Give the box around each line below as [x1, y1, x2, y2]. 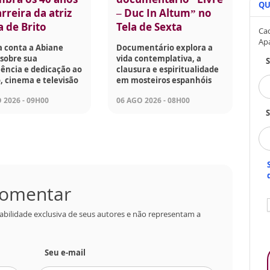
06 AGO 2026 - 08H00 [116, 95, 190, 106]
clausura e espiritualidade [116, 64, 219, 75]
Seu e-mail [45, 247, 86, 259]
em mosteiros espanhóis [116, 75, 212, 86]
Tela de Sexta [116, 20, 183, 34]
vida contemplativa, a [116, 53, 202, 64]
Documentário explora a [116, 42, 213, 54]
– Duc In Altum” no [116, 6, 212, 20]
